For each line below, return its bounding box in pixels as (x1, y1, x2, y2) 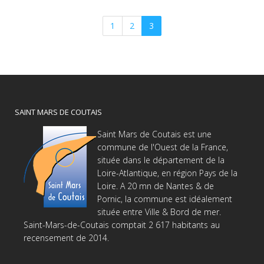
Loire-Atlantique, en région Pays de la (97, 167, 237, 179)
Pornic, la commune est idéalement (97, 193, 232, 205)
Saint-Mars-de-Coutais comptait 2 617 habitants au (24, 219, 220, 231)
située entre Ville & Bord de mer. (97, 206, 221, 218)
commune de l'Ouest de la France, (97, 141, 228, 153)
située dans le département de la (97, 154, 225, 166)
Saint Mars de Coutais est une (97, 128, 212, 140)
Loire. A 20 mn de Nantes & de (97, 180, 214, 192)
